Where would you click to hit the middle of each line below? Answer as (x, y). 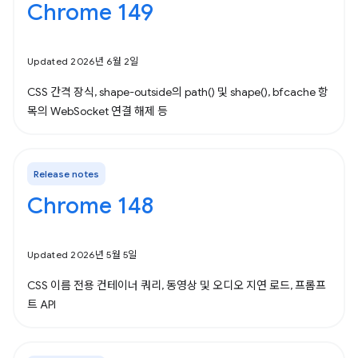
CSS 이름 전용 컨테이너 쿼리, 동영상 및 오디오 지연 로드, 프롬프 (177, 285)
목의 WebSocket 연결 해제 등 (97, 111)
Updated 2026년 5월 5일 (82, 255)
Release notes (66, 174)
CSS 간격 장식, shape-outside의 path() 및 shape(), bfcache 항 (178, 92)
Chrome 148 (90, 206)
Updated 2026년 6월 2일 (83, 61)
